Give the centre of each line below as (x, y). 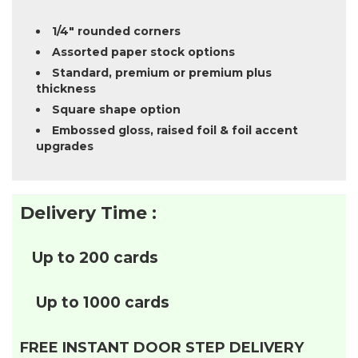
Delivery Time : (88, 213)
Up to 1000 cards (101, 302)
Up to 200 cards (95, 257)
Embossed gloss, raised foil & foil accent (175, 130)
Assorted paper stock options (143, 52)
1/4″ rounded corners (116, 31)
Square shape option (116, 109)
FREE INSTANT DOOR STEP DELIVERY (162, 347)
